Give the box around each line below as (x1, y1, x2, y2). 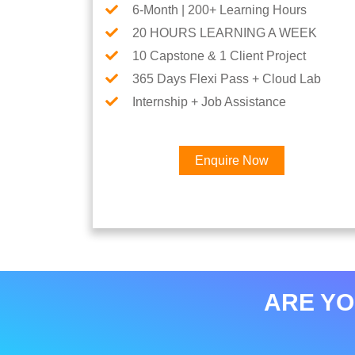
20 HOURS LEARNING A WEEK (132, 26, 317, 40)
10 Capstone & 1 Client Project (132, 49, 306, 63)
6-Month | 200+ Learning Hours (132, 3, 307, 17)
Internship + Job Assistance (132, 95, 286, 109)
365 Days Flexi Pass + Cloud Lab (132, 72, 321, 86)
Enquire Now (194, 154, 269, 167)
